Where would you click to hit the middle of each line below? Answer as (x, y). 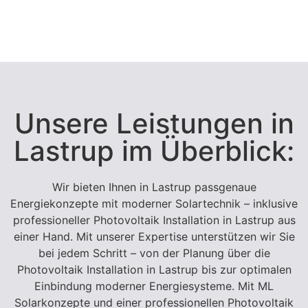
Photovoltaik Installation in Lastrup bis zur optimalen (154, 270)
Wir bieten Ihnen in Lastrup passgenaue (154, 187)
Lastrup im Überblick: (154, 151)
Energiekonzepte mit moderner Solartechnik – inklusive (154, 204)
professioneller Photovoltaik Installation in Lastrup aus (154, 220)
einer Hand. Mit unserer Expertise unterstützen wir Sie (154, 237)
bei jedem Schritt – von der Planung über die (154, 253)
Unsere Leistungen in (154, 124)
